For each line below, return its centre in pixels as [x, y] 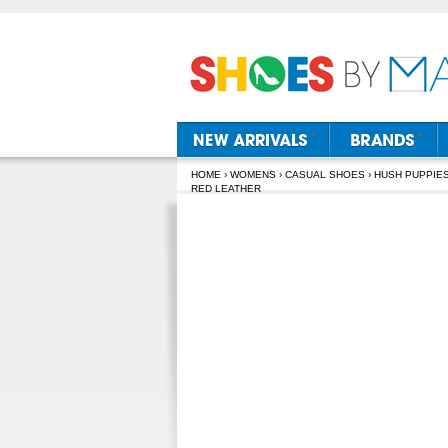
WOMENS [253, 174]
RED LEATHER [226, 188]
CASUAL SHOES [325, 174]
